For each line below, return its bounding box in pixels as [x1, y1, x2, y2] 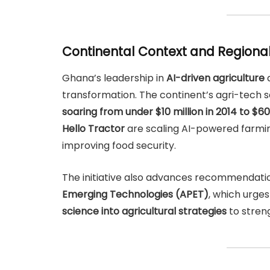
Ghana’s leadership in [62, 71, 166, 86]
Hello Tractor [62, 122, 125, 136]
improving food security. [62, 139, 176, 153]
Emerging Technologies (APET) [62, 187, 209, 201]
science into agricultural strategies [62, 204, 227, 218]
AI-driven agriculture [166, 71, 265, 86]
